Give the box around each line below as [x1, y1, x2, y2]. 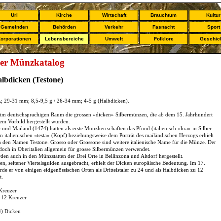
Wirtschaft [102, 12, 126, 18]
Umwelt [105, 36, 123, 41]
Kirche [56, 12, 72, 18]
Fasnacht [152, 24, 175, 30]
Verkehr [105, 24, 123, 30]
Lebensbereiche [44, 36, 84, 41]
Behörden [52, 24, 76, 30]
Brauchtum [150, 12, 177, 18]
